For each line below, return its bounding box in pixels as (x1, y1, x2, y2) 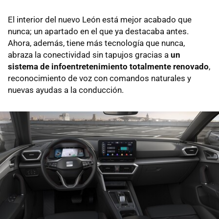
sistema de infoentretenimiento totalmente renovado (8, 61, 209, 71)
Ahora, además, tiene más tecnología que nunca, (8, 38, 185, 48)
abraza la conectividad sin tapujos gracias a (8, 49, 171, 60)
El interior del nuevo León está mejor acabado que (8, 14, 192, 24)
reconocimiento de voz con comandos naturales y (8, 73, 191, 83)
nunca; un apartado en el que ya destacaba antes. (8, 26, 189, 36)
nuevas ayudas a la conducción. (8, 85, 124, 95)
